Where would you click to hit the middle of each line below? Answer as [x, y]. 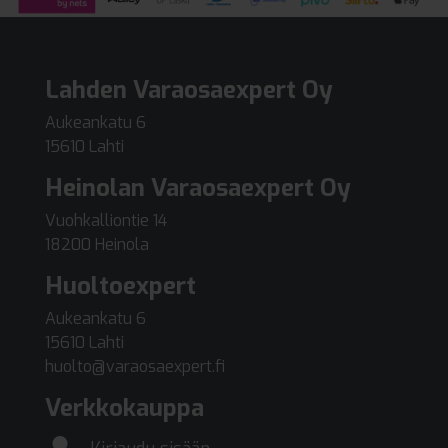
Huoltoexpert [120, 285]
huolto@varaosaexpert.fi [135, 366]
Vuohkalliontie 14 [106, 220]
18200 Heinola [97, 244]
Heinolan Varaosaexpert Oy [198, 187]
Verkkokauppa [124, 407]
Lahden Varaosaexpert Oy [189, 89]
